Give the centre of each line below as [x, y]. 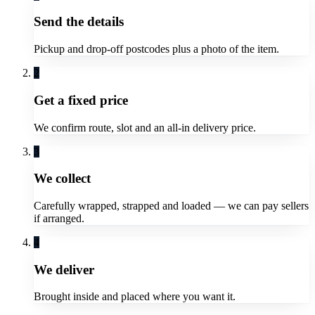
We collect [62, 179]
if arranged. [59, 218]
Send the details [79, 22]
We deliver [64, 269]
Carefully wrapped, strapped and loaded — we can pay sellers [171, 205]
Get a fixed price [81, 100]
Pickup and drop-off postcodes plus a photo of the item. [156, 49]
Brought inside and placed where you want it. [135, 297]
